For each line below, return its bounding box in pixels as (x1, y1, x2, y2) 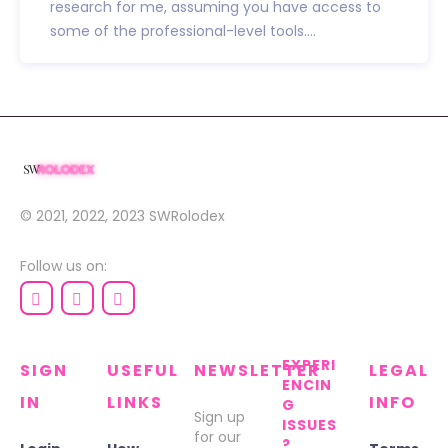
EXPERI (281, 355, 336, 375)
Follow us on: (20, 256, 107, 276)
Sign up (194, 407, 246, 427)
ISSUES (281, 415, 337, 435)
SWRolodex (149, 206, 225, 226)
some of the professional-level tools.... (50, 21, 316, 41)
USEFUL (107, 359, 180, 382)
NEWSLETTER (194, 359, 322, 382)
